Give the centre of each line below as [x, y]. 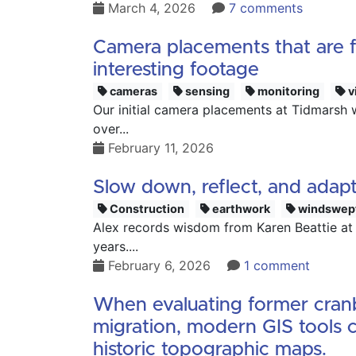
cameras [133, 91]
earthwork [240, 209]
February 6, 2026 [159, 265]
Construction [146, 209]
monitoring [288, 91]
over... [111, 129]
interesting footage [176, 70]
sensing [207, 91]
